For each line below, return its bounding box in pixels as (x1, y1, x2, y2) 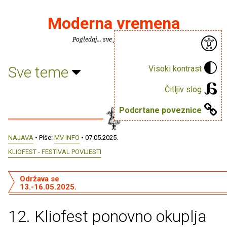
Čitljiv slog (165, 84, 202, 94)
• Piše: (33, 134, 54, 141)
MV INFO (54, 134, 80, 141)
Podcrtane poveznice (119, 105, 202, 115)
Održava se (19, 174, 59, 183)
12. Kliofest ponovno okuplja (8, 207, 207, 226)
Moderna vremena (47, 14, 180, 33)
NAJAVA (8, 134, 33, 141)
